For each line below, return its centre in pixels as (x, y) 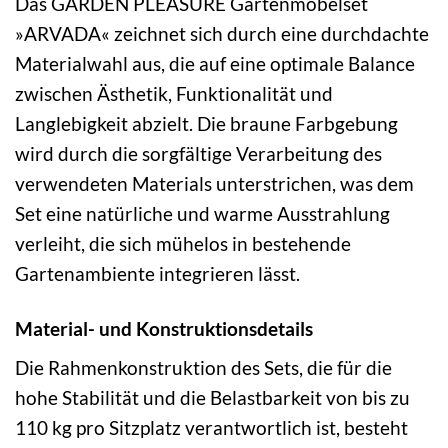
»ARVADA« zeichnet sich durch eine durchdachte (222, 33)
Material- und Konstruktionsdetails (164, 328)
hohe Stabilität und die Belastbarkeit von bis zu (212, 398)
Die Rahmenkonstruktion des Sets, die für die (203, 368)
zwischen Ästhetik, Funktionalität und (174, 93)
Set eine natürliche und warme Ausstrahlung (202, 213)
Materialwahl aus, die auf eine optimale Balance (215, 63)
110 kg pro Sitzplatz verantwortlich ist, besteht (211, 428)
